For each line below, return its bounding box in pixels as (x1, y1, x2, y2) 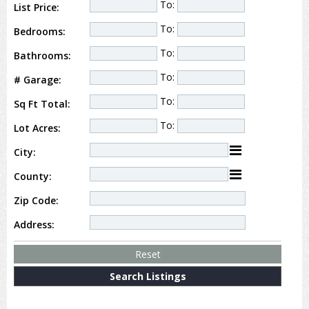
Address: (14, 218, 54, 231)
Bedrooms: (14, 25, 66, 38)
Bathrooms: (14, 49, 71, 62)
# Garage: (14, 73, 61, 86)
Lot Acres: (14, 121, 61, 134)
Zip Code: (14, 194, 59, 207)
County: (14, 170, 52, 183)
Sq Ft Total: (14, 97, 70, 110)
